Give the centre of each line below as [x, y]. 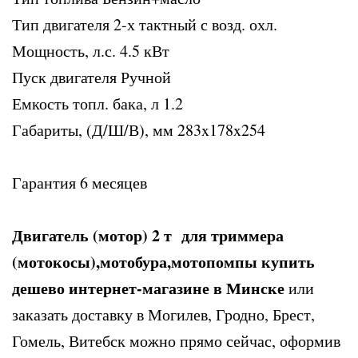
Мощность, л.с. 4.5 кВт [91, 51]
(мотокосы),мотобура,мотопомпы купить [163, 262]
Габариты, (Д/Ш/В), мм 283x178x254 [139, 130]
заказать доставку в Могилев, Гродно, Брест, [163, 314]
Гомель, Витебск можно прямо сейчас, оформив [176, 341]
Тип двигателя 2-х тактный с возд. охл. [145, 24]
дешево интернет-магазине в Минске [148, 288]
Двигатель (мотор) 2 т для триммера [148, 235]
